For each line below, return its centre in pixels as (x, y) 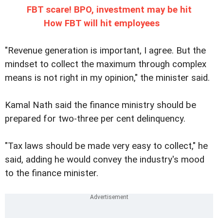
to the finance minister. (52, 173)
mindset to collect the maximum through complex (106, 64)
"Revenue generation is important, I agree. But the (105, 51)
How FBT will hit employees (102, 24)
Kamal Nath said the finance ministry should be (100, 105)
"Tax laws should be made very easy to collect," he (106, 146)
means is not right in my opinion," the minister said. (107, 78)
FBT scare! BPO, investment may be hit (109, 10)
